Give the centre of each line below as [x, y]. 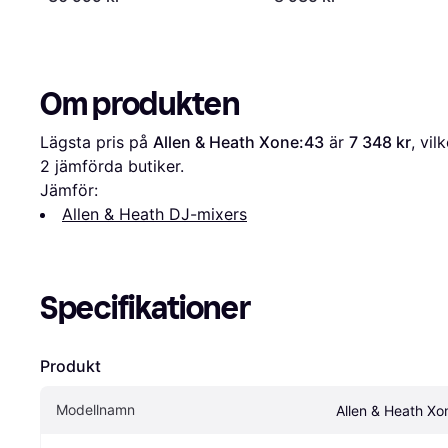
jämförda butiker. [117, 165]
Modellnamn [95, 409]
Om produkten [140, 103]
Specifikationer [145, 307]
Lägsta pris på [96, 141]
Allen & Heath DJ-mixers [154, 213]
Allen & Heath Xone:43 [238, 141]
